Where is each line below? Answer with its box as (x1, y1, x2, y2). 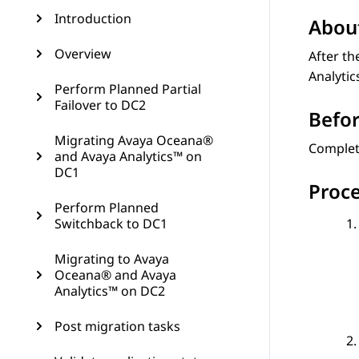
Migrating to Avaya (54, 250, 169, 268)
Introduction (54, 10, 131, 27)
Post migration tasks (54, 317, 180, 335)
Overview (54, 45, 111, 63)
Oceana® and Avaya (54, 266, 176, 284)
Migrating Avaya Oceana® (54, 131, 213, 149)
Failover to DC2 (54, 96, 146, 114)
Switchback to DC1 (54, 215, 167, 232)
